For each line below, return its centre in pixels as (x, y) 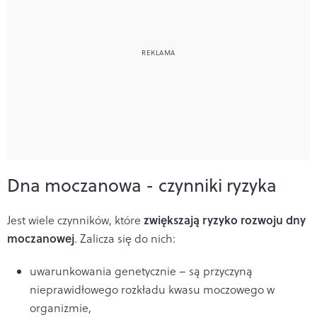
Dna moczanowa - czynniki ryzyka (142, 185)
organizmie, (60, 307)
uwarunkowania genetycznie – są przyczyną (141, 271)
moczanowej (41, 238)
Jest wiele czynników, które (75, 220)
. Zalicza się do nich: (125, 238)
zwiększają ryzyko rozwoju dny (225, 219)
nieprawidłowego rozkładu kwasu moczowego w (152, 289)
